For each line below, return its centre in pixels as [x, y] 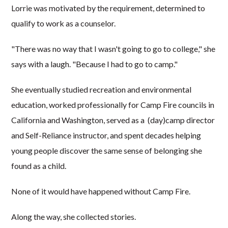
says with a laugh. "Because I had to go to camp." [95, 64]
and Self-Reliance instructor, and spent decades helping [106, 135]
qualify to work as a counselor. [64, 23]
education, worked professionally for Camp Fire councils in [113, 104]
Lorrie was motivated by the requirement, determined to [108, 8]
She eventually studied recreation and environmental [102, 89]
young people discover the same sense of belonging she [107, 150]
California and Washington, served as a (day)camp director [113, 120]
